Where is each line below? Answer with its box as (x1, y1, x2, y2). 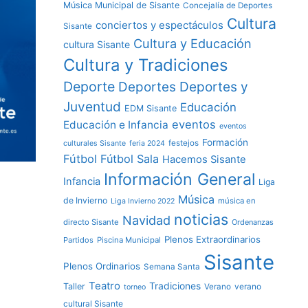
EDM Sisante (124, 103, 177, 113)
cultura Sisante (63, 38, 130, 50)
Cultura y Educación (133, 36, 252, 51)
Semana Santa (144, 262, 200, 272)
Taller (63, 281, 85, 291)
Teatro (89, 279, 120, 292)
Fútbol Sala (100, 152, 159, 166)
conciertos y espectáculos (96, 19, 223, 32)
